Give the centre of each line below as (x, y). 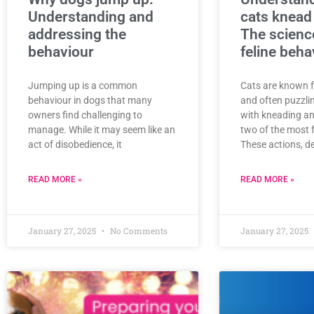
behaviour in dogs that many (90, 101)
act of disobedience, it (75, 145)
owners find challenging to (85, 115)
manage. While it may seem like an (102, 130)
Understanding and (91, 17)
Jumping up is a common (83, 86)
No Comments (138, 231)
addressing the (77, 35)
